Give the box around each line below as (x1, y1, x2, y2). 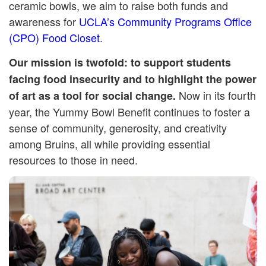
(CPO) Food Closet (9, 30, 100, 46)
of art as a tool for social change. (9, 88, 179, 104)
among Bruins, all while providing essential (9, 136, 210, 152)
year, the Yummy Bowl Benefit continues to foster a (9, 104, 250, 120)
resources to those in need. (9, 152, 138, 168)
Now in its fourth (179, 87, 256, 103)
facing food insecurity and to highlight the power (9, 71, 256, 87)
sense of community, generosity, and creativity (9, 120, 227, 136)
